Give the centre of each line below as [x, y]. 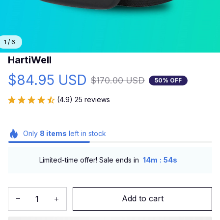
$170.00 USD [118, 80]
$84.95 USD [47, 80]
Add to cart [142, 199]
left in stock [86, 133]
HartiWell [30, 60]
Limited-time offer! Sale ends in [89, 160]
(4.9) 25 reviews [83, 99]
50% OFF [168, 80]
